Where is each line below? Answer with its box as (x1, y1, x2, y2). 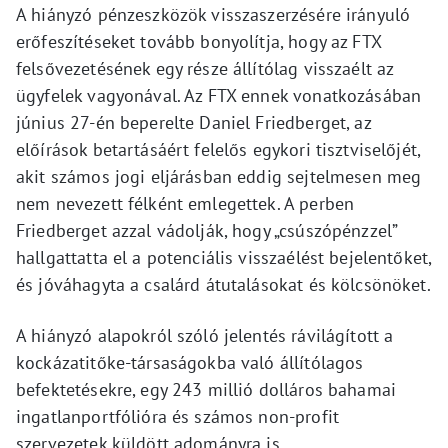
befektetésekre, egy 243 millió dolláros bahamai (16, 378, 397, 401)
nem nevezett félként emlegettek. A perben (16, 192, 355, 215)
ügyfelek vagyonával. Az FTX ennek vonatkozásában (16, 84, 422, 107)
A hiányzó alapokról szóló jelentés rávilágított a (16, 324, 394, 347)
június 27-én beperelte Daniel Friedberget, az (16, 111, 371, 134)
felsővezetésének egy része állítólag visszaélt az (16, 57, 394, 80)
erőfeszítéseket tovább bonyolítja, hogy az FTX (16, 30, 381, 53)
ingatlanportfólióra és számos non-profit (16, 405, 339, 428)
